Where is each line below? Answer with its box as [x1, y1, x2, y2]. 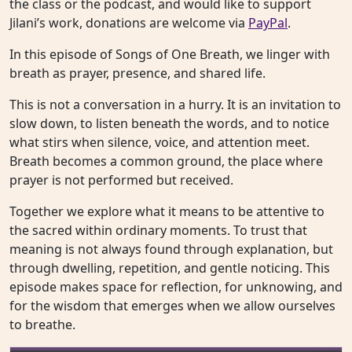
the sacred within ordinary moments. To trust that [9, 222, 307, 240]
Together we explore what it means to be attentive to [9, 203, 324, 221]
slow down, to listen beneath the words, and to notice [9, 115, 329, 133]
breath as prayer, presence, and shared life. [9, 64, 266, 82]
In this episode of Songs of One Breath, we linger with [9, 46, 330, 64]
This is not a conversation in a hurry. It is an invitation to [9, 96, 341, 114]
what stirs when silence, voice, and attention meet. [9, 134, 310, 152]
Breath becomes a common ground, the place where [9, 152, 323, 170]
